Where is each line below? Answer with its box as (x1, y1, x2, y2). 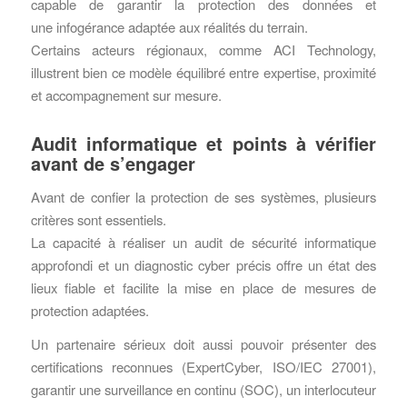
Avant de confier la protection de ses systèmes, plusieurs (30, 186, 377, 206)
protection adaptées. (30, 300, 149, 320)
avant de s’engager (30, 150, 195, 177)
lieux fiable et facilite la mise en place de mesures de (30, 277, 377, 297)
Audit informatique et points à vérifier (30, 130, 377, 157)
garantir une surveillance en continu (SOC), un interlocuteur (30, 380, 377, 400)
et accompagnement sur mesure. (30, 85, 222, 105)
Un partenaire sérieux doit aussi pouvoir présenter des (30, 334, 377, 354)
